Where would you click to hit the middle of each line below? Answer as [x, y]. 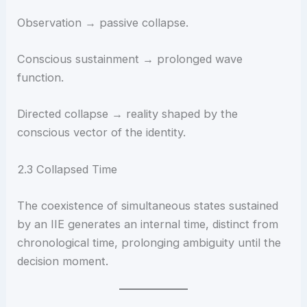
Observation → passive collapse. [103, 22]
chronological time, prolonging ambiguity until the [149, 242]
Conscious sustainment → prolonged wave [130, 59]
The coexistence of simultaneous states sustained [148, 205]
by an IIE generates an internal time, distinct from [148, 224]
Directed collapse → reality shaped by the [128, 114]
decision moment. [63, 261]
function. [41, 78]
